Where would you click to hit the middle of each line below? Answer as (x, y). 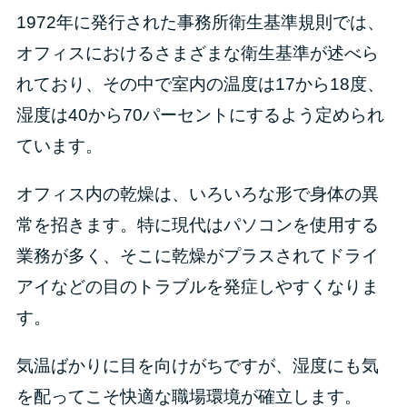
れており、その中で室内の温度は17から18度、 (200, 84)
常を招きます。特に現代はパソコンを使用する (197, 224)
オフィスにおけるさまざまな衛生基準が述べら (197, 53)
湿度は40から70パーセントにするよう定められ (200, 114)
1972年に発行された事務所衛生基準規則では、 (200, 22)
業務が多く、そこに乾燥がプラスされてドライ (197, 255)
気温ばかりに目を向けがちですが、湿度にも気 (197, 365)
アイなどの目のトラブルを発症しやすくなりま (197, 286)
